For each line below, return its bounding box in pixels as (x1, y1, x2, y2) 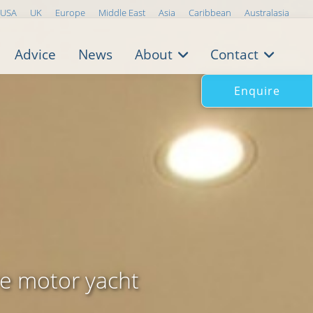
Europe (55, 6, 85, 19)
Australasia (245, 6, 289, 19)
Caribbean (189, 6, 231, 19)
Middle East (99, 6, 145, 19)
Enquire (234, 83, 280, 99)
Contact (210, 45, 259, 64)
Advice (15, 45, 56, 64)
